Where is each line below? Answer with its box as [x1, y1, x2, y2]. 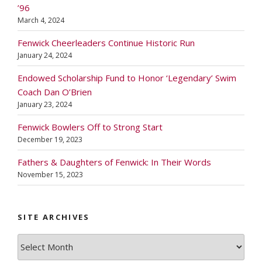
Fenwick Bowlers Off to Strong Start [18, 120, 163, 133]
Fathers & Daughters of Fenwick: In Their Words [18, 156, 211, 168]
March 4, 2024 [18, 15, 64, 25]
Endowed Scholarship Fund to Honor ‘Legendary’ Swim [18, 71, 236, 84]
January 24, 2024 [18, 50, 72, 60]
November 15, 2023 [18, 169, 83, 180]
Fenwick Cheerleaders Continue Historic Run [18, 36, 195, 49]
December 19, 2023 [18, 134, 82, 144]
